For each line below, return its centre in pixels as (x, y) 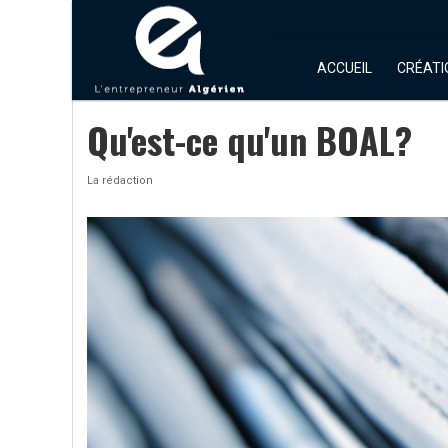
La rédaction (120, 180)
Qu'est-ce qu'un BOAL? (249, 139)
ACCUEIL (344, 68)
